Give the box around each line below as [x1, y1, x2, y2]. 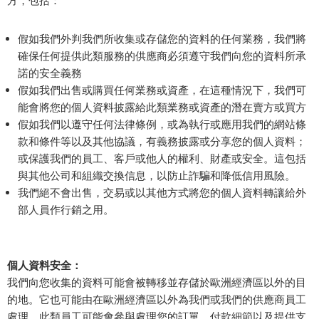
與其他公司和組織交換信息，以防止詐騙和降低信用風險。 [18, 169, 296, 182]
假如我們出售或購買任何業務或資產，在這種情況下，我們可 [18, 83, 306, 97]
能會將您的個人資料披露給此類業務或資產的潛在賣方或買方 [18, 100, 306, 114]
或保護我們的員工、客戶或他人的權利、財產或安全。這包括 [18, 152, 306, 165]
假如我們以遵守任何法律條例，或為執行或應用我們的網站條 [18, 117, 306, 131]
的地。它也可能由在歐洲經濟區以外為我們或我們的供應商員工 [7, 293, 306, 306]
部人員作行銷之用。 [18, 203, 114, 216]
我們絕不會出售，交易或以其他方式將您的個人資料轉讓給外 [18, 186, 306, 199]
